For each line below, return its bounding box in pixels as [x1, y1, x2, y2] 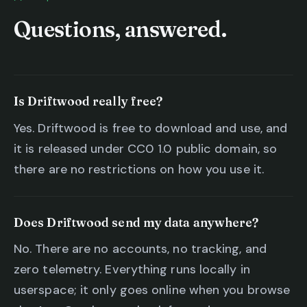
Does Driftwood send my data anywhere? [14, 214, 259, 230]
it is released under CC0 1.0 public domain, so [14, 140, 278, 157]
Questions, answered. [14, 16, 227, 43]
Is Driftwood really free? [14, 94, 163, 109]
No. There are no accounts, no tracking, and [14, 241, 267, 258]
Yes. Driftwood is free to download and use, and [14, 119, 288, 136]
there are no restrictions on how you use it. [14, 160, 264, 177]
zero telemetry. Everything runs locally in [14, 261, 250, 278]
